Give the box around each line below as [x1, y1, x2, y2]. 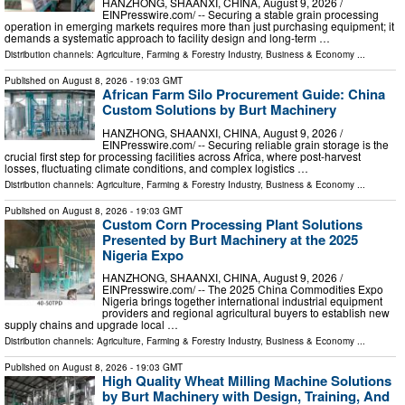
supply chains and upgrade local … [5, 316, 178, 333]
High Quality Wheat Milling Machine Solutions [102, 371, 391, 391]
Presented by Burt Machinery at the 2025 [102, 229, 358, 250]
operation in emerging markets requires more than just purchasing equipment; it [5, 18, 394, 34]
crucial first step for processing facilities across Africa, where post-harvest [5, 147, 361, 164]
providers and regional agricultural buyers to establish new [102, 305, 390, 321]
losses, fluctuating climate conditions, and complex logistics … [5, 159, 308, 175]
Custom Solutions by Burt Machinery [102, 99, 336, 120]
